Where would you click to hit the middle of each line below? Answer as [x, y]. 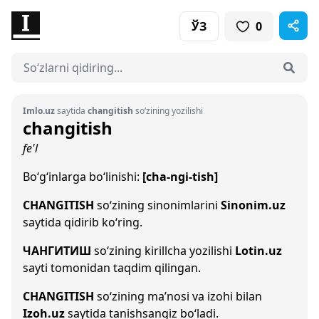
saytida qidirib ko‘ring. [83, 222]
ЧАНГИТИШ [57, 251]
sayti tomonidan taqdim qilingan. [112, 268]
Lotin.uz [258, 251]
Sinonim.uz [253, 205]
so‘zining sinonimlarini [157, 205]
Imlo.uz [39, 111]
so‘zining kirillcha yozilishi [163, 251]
